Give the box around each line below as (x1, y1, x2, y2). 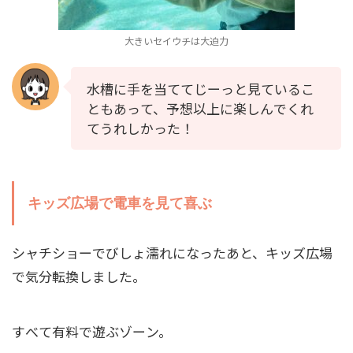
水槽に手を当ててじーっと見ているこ (87, 79, 314, 98)
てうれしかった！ (87, 118, 194, 138)
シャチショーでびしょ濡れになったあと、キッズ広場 (12, 243, 333, 262)
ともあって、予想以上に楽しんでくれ (87, 98, 314, 118)
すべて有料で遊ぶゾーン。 (12, 321, 172, 341)
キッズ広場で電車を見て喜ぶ (28, 195, 212, 211)
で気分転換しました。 (12, 266, 146, 286)
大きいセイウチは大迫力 (124, 34, 229, 47)
